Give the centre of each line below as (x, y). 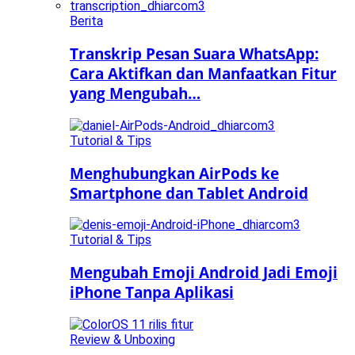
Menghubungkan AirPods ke (174, 173)
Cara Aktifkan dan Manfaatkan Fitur (203, 74)
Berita (86, 21)
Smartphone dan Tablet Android (189, 193)
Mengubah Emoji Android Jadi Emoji (204, 272)
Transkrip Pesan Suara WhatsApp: (194, 54)
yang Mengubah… (135, 94)
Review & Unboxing (122, 339)
